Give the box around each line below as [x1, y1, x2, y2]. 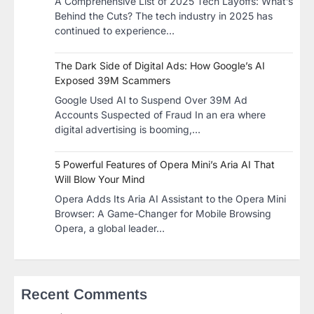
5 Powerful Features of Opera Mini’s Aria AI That [55, 158, 275, 170]
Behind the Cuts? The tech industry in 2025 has [55, 10, 273, 22]
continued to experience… [55, 25, 175, 36]
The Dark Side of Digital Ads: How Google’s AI [55, 60, 265, 71]
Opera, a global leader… [55, 222, 165, 234]
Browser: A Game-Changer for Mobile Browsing [55, 207, 271, 219]
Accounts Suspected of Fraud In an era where [55, 109, 266, 121]
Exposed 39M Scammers [55, 74, 170, 86]
